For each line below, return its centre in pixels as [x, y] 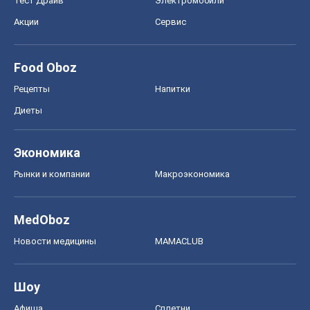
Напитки [173, 89]
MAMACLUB [179, 241]
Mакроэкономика [192, 174]
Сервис [171, 22]
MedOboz [42, 220]
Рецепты [32, 89]
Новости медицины [55, 241]
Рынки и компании [52, 174]
